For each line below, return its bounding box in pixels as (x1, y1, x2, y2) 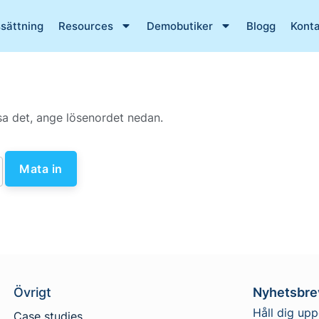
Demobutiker (146, 19, 213, 33)
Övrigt (13, 284, 51, 300)
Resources (58, 19, 113, 33)
